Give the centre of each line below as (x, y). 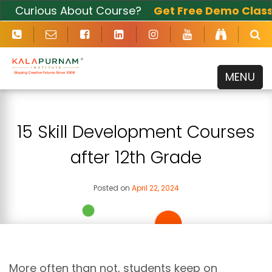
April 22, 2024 (155, 188)
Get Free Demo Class (195, 11)
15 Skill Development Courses (136, 132)
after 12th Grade (136, 158)
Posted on (112, 188)
